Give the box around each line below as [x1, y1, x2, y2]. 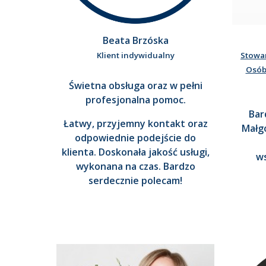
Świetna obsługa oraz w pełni [68, 79, 202, 93]
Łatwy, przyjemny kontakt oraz [63, 117, 208, 131]
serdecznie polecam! [88, 174, 182, 188]
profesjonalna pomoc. [85, 93, 186, 107]
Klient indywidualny [96, 50, 175, 61]
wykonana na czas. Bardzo [75, 160, 195, 173]
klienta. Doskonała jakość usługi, [61, 145, 210, 159]
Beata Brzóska [102, 34, 169, 47]
